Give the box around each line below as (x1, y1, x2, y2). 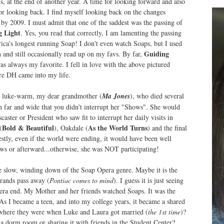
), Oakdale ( (54, 123, 88, 132)
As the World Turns (88, 122, 147, 133)
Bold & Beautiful (2, 122, 54, 133)
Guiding (144, 48, 169, 59)
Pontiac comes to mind (49, 175, 113, 185)
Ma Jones (102, 91, 130, 101)
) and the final (147, 123, 187, 132)
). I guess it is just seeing (113, 175, 183, 185)
